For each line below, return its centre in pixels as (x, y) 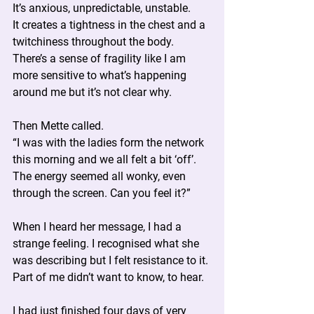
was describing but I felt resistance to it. (112, 260)
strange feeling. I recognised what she (107, 244)
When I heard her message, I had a (98, 227)
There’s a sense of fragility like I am (101, 59)
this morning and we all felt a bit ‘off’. (106, 159)
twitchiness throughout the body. (93, 42)
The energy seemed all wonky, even (101, 176)
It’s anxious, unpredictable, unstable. (102, 8)
